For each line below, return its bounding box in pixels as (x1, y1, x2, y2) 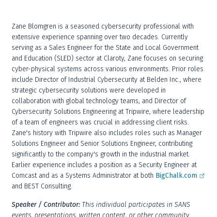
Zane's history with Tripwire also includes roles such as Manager (12, 129, 202, 137)
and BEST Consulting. (12, 182, 72, 190)
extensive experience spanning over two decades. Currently (12, 33, 188, 41)
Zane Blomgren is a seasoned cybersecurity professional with (12, 22, 194, 31)
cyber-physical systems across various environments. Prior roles (12, 65, 203, 73)
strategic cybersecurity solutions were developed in (12, 86, 166, 94)
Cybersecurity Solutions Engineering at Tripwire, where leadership (12, 108, 204, 116)
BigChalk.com (155, 171, 197, 180)
